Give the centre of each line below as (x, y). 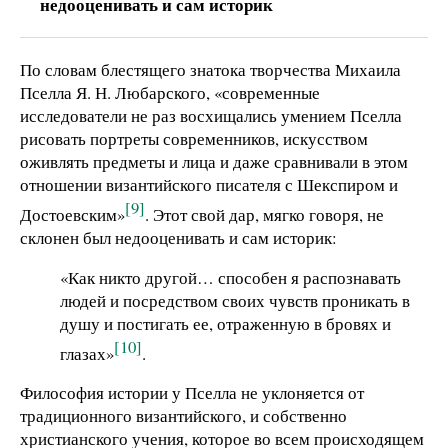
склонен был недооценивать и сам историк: (178, 237)
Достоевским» (72, 214)
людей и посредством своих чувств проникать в (235, 300)
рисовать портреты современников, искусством (194, 139)
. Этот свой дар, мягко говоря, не (264, 214)
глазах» (87, 353)
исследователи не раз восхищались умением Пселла (211, 116)
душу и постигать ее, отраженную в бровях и (225, 323)
